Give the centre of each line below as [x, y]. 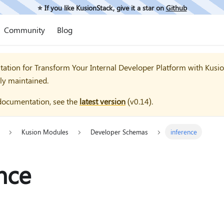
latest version [102, 101]
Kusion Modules [45, 132]
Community [24, 30]
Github [176, 7]
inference [183, 132]
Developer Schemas [119, 132]
